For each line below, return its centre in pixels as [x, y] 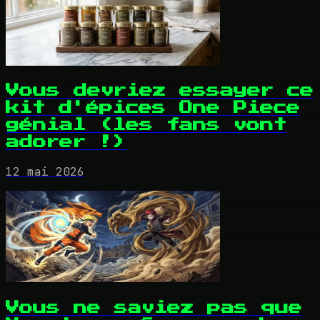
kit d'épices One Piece [153, 108]
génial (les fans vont [146, 125]
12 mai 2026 [45, 172]
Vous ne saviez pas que [154, 307]
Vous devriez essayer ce [160, 91]
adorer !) [66, 142]
